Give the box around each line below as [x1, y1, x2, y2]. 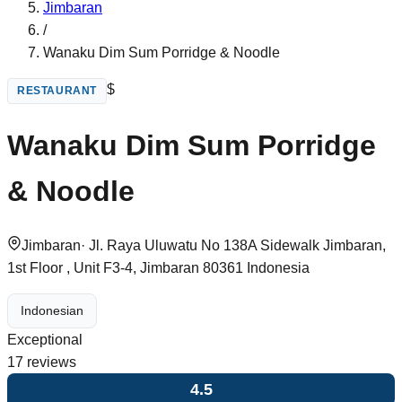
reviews [23, 354, 76, 370]
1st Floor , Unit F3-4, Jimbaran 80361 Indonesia [7, 259, 310, 275]
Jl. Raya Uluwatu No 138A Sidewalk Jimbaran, [89, 237, 386, 253]
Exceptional [7, 331, 83, 347]
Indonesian [21, 303, 83, 318]
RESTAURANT [17, 84, 97, 97]
